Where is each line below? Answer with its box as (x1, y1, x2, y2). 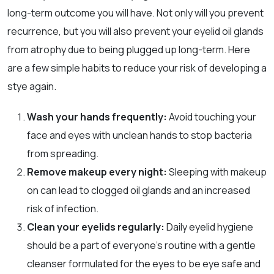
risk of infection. (27, 201, 100, 215)
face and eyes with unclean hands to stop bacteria (27, 128, 252, 142)
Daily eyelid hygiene (165, 220, 253, 234)
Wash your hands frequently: (27, 109, 167, 124)
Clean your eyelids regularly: (27, 220, 165, 234)
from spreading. (27, 146, 100, 160)
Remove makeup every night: (27, 165, 169, 179)
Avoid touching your (167, 109, 256, 124)
